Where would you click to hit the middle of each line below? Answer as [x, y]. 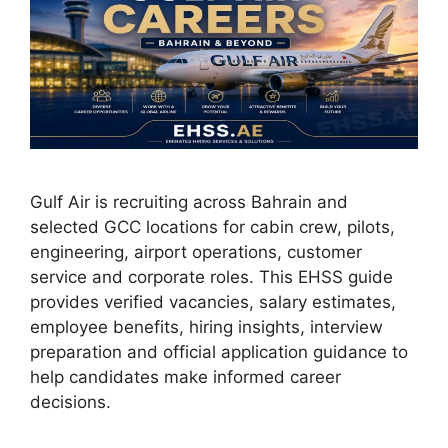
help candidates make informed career [185, 377]
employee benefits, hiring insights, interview [206, 327]
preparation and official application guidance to [219, 352]
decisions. [70, 402]
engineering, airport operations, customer [196, 252]
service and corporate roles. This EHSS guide [211, 277]
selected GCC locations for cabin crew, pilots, [212, 227]
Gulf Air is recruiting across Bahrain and [189, 202]
